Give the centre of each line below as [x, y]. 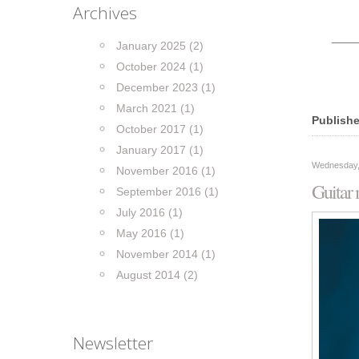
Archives [105, 13]
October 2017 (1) [160, 129]
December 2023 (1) [166, 87]
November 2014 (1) [166, 254]
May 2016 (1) [150, 233]
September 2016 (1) [167, 192]
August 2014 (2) [157, 275]
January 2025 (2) [160, 46]
